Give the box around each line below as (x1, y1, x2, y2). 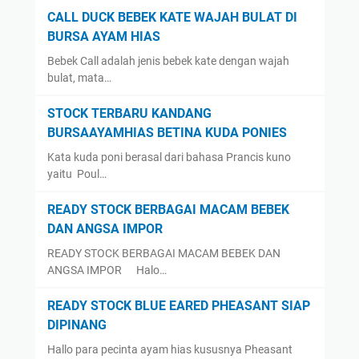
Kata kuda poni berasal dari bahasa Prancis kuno (46, 150, 291, 163)
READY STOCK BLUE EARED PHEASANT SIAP (46, 297, 310, 313)
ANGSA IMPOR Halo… (46, 263, 167, 276)
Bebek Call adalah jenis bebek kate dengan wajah (46, 54, 289, 67)
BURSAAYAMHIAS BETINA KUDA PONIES (46, 124, 287, 140)
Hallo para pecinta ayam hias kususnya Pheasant (46, 342, 292, 356)
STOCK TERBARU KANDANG (46, 105, 212, 121)
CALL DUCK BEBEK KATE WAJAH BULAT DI (46, 9, 297, 25)
